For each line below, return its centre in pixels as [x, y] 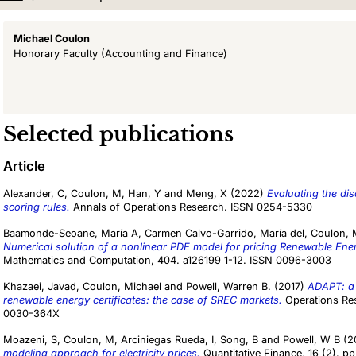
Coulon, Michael [122, 287]
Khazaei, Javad [40, 287]
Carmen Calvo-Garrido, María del [224, 234]
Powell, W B [311, 340]
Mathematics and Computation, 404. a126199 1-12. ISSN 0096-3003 [167, 261]
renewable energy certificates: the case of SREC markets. [143, 300]
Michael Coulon [51, 39]
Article [24, 166]
